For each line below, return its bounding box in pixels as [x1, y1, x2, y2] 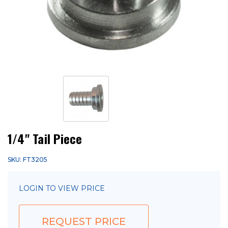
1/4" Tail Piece [8, 129, 82, 148]
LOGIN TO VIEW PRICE [19, 184, 105, 193]
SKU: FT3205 [8, 156, 47, 163]
